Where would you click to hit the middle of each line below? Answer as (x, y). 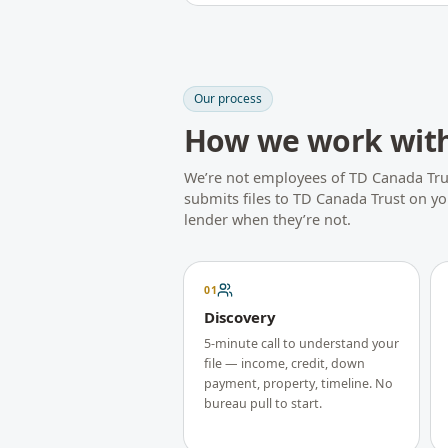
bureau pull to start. (263, 403)
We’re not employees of (266, 177)
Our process (228, 98)
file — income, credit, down (284, 363)
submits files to (238, 198)
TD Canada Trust (349, 198)
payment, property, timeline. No (298, 383)
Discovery (240, 317)
